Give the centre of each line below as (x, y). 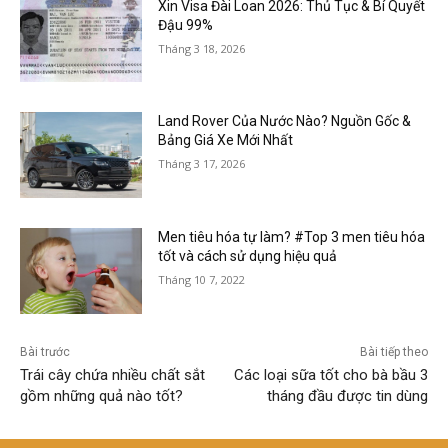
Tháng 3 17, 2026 (202, 164)
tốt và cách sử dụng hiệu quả (248, 256)
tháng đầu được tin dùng (347, 395)
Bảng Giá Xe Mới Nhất (226, 140)
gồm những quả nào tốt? (101, 395)
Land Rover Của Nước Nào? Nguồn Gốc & (285, 121)
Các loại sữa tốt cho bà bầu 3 (330, 374)
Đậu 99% (186, 24)
